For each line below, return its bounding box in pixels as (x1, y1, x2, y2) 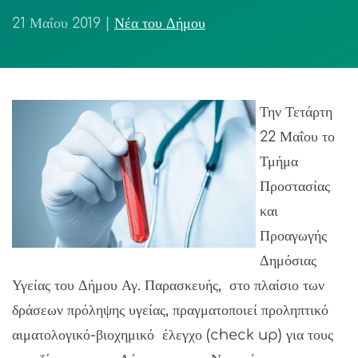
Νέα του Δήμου (114, 15, 205, 31)
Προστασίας (260, 178, 330, 194)
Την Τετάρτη (260, 104, 332, 120)
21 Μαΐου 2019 (12, 15, 101, 31)
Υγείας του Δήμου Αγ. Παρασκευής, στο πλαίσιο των (12, 277, 324, 293)
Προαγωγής (260, 228, 327, 244)
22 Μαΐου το (260, 129, 335, 145)
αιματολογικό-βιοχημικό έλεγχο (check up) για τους (12, 327, 333, 343)
